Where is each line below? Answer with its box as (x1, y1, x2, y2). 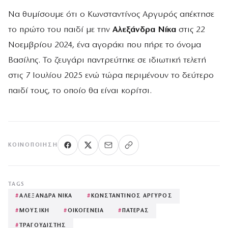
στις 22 (176, 25, 205, 35)
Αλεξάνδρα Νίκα (112, 25, 176, 35)
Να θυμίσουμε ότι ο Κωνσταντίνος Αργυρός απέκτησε (8, 10, 214, 19)
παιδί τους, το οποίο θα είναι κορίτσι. (8, 87, 152, 96)
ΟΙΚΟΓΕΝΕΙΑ (67, 208, 104, 214)
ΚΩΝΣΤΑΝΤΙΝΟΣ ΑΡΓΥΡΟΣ (91, 193, 173, 199)
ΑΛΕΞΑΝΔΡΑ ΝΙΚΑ (19, 193, 73, 199)
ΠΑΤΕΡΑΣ (122, 208, 149, 214)
